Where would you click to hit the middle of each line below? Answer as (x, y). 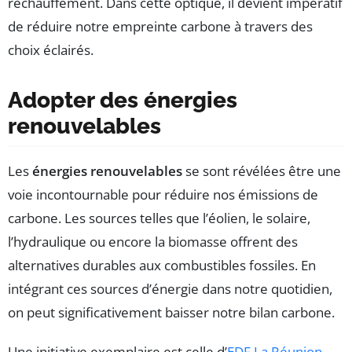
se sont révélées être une (262, 171)
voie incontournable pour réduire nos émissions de (163, 195)
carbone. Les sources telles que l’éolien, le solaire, (159, 218)
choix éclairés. (51, 50)
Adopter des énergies (123, 101)
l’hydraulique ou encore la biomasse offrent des (153, 242)
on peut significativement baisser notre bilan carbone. (171, 313)
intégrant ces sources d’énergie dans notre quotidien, (170, 289)
